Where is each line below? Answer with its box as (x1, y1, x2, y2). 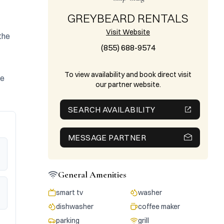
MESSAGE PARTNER (68, 132, 146, 142)
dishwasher (56, 202, 93, 211)
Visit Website (106, 27, 150, 36)
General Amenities (58, 169, 126, 180)
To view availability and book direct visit (64, 70, 191, 79)
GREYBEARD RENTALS (67, 10, 188, 25)
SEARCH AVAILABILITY (68, 104, 155, 114)
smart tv (56, 188, 83, 197)
